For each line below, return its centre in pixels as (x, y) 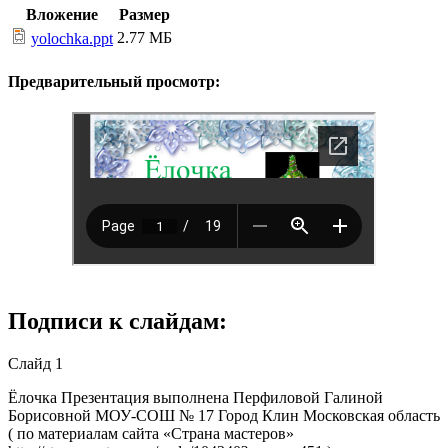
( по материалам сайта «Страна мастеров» (151, 433)
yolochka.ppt (72, 39)
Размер (144, 15)
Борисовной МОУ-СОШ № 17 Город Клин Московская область (224, 415)
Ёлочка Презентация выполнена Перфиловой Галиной (195, 397)
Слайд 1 (35, 363)
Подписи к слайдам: (117, 320)
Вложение (62, 15)
